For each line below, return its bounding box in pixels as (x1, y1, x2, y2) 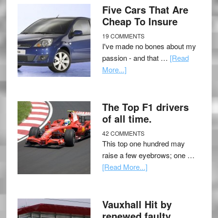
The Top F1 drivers (102, 100, 189, 114)
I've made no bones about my (102, 41, 196, 52)
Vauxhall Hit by (102, 197, 172, 212)
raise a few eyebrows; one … (102, 150, 195, 161)
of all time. (102, 111, 152, 126)
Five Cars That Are (102, 2, 188, 17)
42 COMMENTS (102, 129, 145, 138)
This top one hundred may (102, 138, 185, 149)
